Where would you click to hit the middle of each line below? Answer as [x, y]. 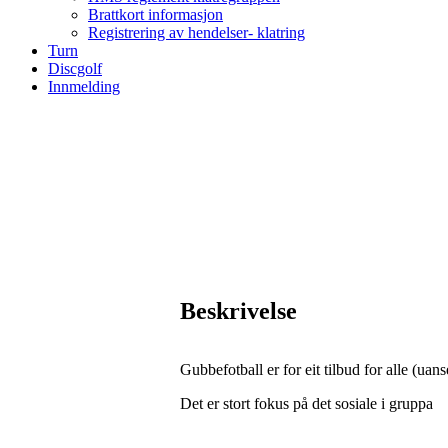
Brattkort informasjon [155, 14]
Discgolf [75, 68]
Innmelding [84, 86]
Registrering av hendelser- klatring [196, 32]
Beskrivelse [238, 310]
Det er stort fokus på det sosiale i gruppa [306, 403]
